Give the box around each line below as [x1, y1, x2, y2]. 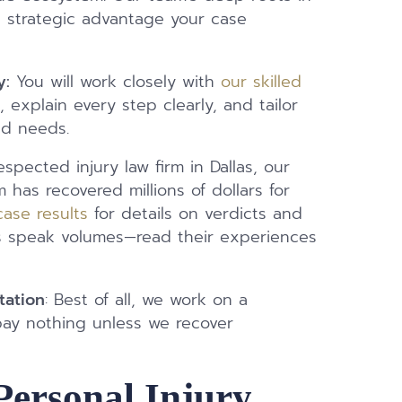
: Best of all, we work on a [45, 288, 249, 313]
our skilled [221, 69, 302, 94]
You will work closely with [10, 69, 222, 94]
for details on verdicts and [88, 202, 303, 227]
